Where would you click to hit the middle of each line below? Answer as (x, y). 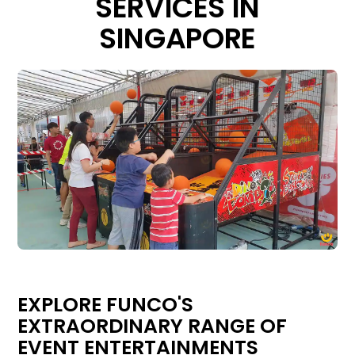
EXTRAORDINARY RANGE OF (153, 326)
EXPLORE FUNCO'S (106, 304)
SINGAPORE (177, 38)
